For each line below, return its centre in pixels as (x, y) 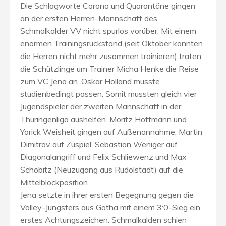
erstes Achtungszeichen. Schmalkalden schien (103, 220)
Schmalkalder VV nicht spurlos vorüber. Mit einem (108, 31)
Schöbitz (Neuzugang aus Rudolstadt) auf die (102, 169)
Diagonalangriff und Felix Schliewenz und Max (103, 157)
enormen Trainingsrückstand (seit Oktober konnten (111, 43)
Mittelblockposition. (55, 182)
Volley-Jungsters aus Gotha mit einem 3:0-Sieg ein (110, 207)
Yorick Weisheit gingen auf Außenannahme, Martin (111, 131)
